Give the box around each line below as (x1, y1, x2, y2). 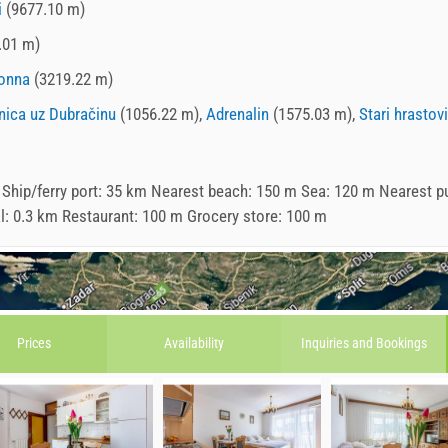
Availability (164, 335, 224, 352)
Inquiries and (300, 335, 376, 352)
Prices (16, 335, 51, 352)
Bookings (375, 335, 427, 352)
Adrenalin (206, 103, 269, 124)
